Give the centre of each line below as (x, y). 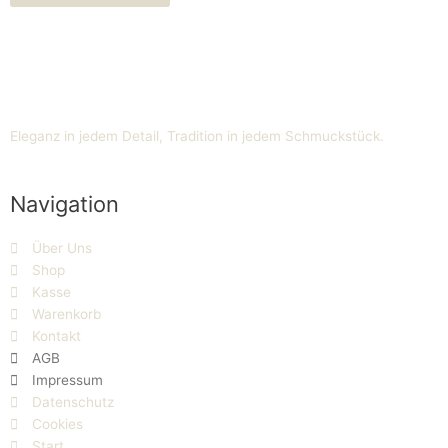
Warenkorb (67, 314)
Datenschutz (73, 402)
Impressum (68, 380)
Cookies (58, 424)
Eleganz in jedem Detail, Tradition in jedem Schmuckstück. (197, 136)
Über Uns (62, 248)
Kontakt (57, 336)
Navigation (64, 204)
